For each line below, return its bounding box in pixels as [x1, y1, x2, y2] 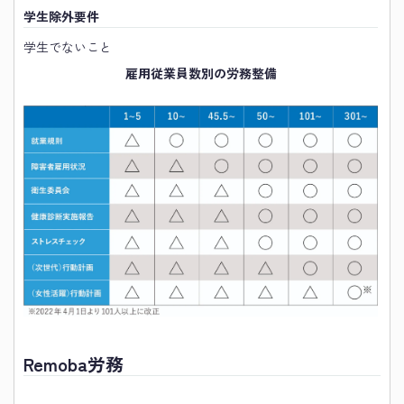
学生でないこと [23, 38, 112, 57]
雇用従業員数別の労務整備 [124, 64, 277, 83]
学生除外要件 [23, 7, 99, 26]
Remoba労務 [23, 350, 124, 377]
